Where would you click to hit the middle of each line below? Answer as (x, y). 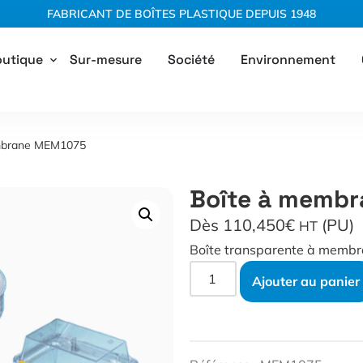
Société (191, 60)
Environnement (288, 60)
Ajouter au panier (306, 282)
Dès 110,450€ (244, 225)
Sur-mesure (106, 60)
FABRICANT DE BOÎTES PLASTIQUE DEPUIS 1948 (181, 14)
